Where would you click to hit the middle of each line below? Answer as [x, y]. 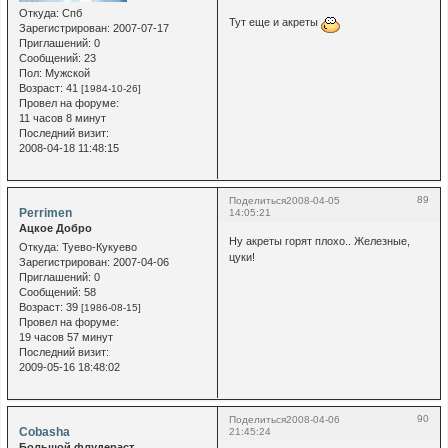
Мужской [65, 72]
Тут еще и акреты [274, 22]
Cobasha [44, 431]
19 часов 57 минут [65, 336]
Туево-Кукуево [97, 246]
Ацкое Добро [55, 227]
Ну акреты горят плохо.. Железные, [319, 241]
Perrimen [45, 212]
